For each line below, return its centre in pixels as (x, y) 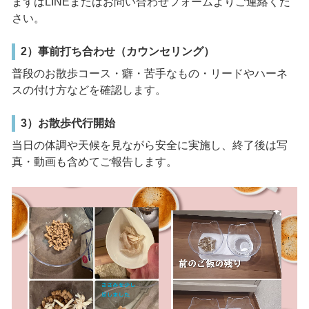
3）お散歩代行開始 (68, 123)
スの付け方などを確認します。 (89, 90)
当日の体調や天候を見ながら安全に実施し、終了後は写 (149, 146)
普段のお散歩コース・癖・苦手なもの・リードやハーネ (149, 74)
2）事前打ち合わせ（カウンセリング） (117, 52)
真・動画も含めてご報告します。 (94, 162)
